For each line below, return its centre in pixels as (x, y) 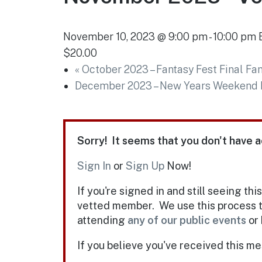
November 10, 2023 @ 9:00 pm (135, 36)
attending (101, 220)
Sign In (94, 166)
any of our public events (187, 220)
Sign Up (145, 166)
